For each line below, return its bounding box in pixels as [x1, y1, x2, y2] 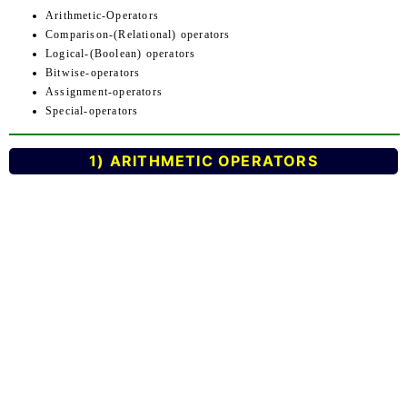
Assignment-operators [45, 85, 163, 98]
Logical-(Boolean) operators [45, 47, 196, 60]
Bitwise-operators [45, 66, 141, 79]
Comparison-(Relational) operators [45, 28, 231, 41]
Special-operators [45, 104, 139, 117]
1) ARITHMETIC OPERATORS [89, 152, 318, 170]
